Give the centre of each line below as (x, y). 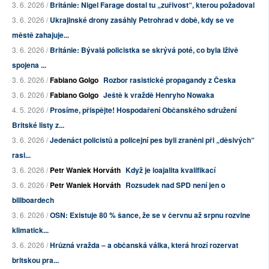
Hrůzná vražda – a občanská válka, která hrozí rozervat (144, 245)
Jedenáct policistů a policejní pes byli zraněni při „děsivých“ (152, 140)
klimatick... (30, 230)
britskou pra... (35, 260)
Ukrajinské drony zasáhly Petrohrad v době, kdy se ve (142, 20)
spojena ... (29, 65)
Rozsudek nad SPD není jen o (175, 185)
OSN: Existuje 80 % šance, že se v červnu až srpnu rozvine (150, 215)
